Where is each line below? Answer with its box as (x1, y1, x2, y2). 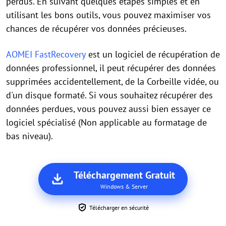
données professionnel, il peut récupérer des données (6, 62, 216, 74)
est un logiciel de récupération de (86, 48, 220, 60)
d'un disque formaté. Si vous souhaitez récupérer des (6, 89, 213, 101)
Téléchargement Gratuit (73, 168, 175, 182)
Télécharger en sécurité (89, 203, 149, 211)
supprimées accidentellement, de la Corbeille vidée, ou (6, 75, 219, 87)
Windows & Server (100, 182, 148, 190)
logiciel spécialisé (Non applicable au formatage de (6, 116, 207, 128)
